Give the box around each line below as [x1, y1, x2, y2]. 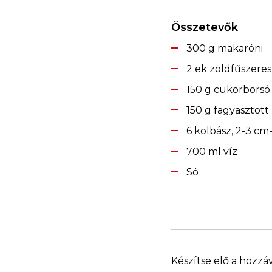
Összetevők [171, 21, 238, 34]
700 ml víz [186, 146, 237, 157]
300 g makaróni [186, 42, 263, 54]
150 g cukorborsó [186, 84, 270, 95]
